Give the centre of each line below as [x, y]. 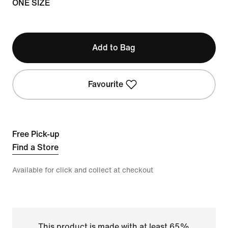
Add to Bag [114, 48]
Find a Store [35, 147]
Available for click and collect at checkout [83, 170]
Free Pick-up [36, 134]
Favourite [106, 84]
